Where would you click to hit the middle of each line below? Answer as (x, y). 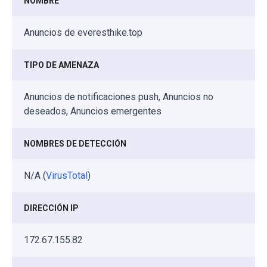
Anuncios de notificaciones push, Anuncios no (119, 97)
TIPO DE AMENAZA (61, 65)
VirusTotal (67, 176)
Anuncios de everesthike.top (83, 33)
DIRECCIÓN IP (51, 208)
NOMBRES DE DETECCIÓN (75, 144)
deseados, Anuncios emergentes (93, 111)
